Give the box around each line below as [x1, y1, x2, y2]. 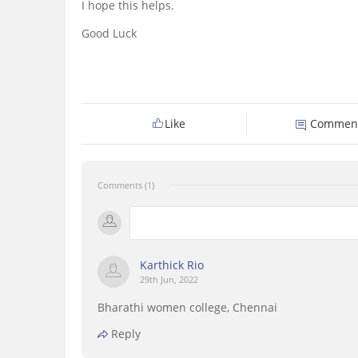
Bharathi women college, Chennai [97, 300, 277, 316]
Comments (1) [97, 179, 154, 192]
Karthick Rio [140, 257, 204, 273]
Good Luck [82, 26, 137, 42]
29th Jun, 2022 [140, 273, 198, 286]
